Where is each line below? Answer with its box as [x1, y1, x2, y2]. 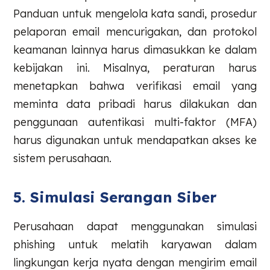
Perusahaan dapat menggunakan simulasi [13, 219, 257, 233]
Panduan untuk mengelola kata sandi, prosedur [13, 6, 257, 20]
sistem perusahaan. [13, 151, 115, 165]
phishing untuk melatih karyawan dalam [13, 237, 257, 251]
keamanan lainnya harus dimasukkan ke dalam [13, 42, 257, 57]
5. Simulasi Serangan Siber [13, 187, 217, 206]
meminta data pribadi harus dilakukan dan [13, 96, 257, 111]
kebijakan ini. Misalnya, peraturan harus [13, 60, 257, 75]
